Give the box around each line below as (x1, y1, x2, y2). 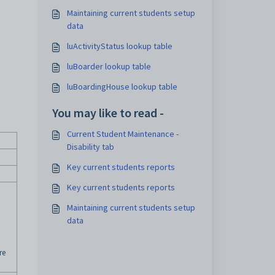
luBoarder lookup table (66, 61, 151, 72)
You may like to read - (52, 105, 164, 120)
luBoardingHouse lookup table (66, 81, 177, 92)
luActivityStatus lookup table (66, 41, 172, 52)
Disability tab (66, 141, 114, 152)
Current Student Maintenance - (66, 128, 179, 139)
